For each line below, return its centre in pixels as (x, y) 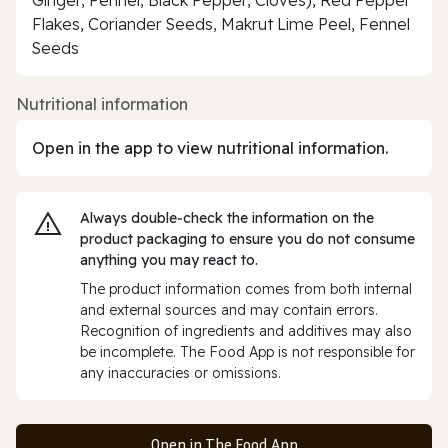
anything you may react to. (169, 259)
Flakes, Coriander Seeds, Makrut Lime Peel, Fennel (221, 23)
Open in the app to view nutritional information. (210, 147)
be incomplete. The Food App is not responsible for (247, 351)
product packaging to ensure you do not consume (247, 238)
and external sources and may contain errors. (229, 309)
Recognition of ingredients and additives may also (246, 330)
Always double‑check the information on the (227, 217)
